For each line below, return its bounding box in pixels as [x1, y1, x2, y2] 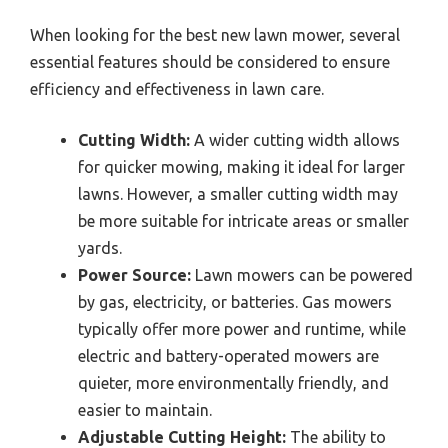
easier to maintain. [78, 401, 212, 420]
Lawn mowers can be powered [191, 266, 413, 285]
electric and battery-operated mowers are [78, 347, 379, 366]
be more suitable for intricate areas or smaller [78, 212, 409, 231]
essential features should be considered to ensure [30, 53, 390, 72]
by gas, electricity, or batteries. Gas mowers [78, 293, 392, 312]
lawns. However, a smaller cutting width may [78, 185, 398, 204]
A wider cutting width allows [190, 131, 400, 150]
